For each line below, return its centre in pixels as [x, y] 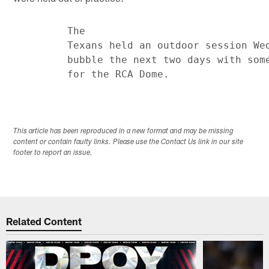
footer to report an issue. [53, 153]
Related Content [44, 221]
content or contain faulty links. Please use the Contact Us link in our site [128, 143]
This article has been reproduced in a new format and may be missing [124, 132]
